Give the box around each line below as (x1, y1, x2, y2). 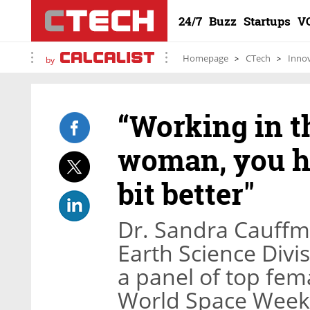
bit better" (118, 174, 255, 212)
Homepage (183, 52, 228, 64)
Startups (244, 13, 291, 29)
